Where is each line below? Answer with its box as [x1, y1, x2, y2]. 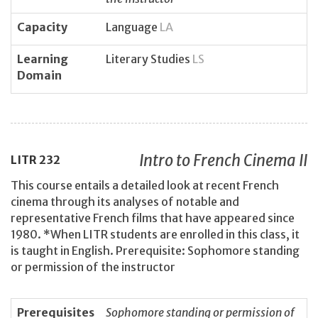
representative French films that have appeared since [11, 210, 295, 225]
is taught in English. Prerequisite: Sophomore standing [11, 243, 300, 258]
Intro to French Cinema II [139, 150, 307, 171]
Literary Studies [106, 51, 192, 66]
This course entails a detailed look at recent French [11, 177, 279, 192]
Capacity [17, 19, 67, 34]
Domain [17, 67, 62, 82]
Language [106, 19, 160, 34]
